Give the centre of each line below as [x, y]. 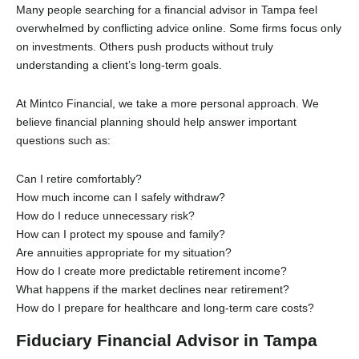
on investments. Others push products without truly [145, 46]
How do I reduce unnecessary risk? [105, 215]
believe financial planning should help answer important [156, 121]
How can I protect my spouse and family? [121, 234]
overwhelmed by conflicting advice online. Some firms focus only [179, 28]
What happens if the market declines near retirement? [153, 289]
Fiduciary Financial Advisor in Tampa [167, 340]
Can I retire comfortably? [79, 178]
